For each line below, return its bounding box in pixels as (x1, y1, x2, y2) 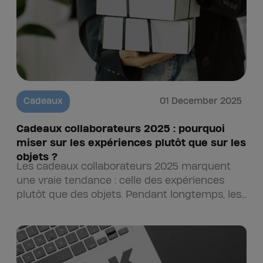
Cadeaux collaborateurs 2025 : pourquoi (16, 124, 225, 134)
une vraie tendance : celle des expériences (16, 176, 224, 186)
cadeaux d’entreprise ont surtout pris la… (16, 204, 217, 214)
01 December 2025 (160, 97, 242, 106)
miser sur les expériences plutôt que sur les (16, 138, 246, 148)
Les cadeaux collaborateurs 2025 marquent (16, 161, 231, 171)
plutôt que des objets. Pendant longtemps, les (16, 190, 241, 200)
